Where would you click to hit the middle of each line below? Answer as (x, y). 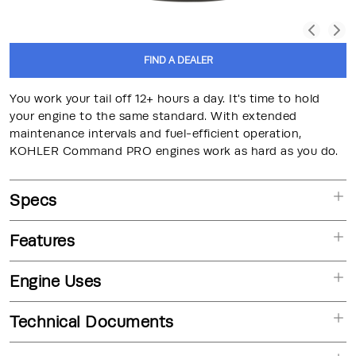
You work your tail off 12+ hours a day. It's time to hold (165, 99)
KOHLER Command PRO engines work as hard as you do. (174, 151)
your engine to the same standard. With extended (153, 116)
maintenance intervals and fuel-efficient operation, (156, 133)
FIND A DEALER (178, 60)
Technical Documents (92, 322)
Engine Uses (56, 281)
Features (42, 241)
